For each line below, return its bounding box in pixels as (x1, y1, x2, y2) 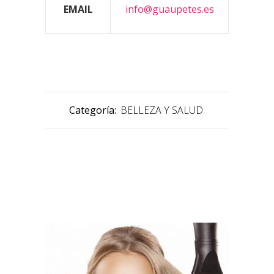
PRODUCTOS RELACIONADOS (45, 183, 170, 195)
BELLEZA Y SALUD (120, 103, 203, 117)
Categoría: (69, 103, 119, 117)
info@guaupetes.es (125, 2, 214, 16)
